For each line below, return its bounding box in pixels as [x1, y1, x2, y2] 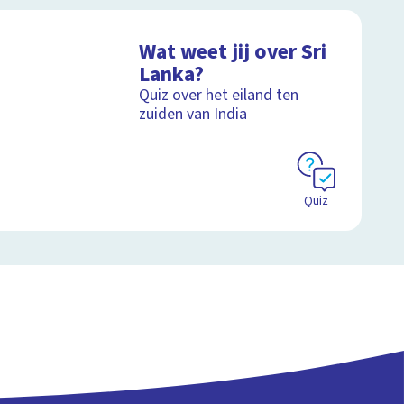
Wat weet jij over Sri [139, 36, 327, 67]
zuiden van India [139, 102, 248, 125]
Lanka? [139, 59, 205, 89]
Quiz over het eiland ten [139, 83, 299, 106]
